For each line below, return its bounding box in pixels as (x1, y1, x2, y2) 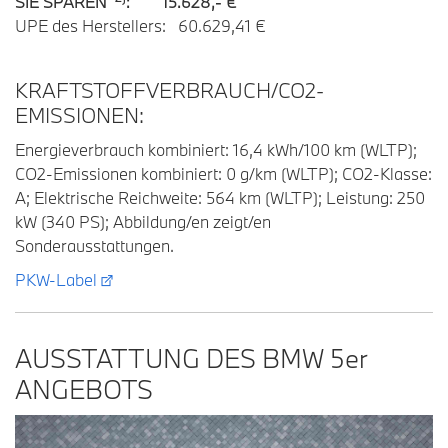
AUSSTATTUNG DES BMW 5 (15, 341, 345, 375)
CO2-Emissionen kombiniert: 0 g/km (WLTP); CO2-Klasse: (15, 163, 432, 184)
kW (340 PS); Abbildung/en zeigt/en (15, 211, 271, 232)
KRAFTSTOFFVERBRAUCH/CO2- (15, 76, 324, 104)
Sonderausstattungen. (15, 235, 174, 256)
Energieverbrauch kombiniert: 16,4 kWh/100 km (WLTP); (15, 139, 417, 160)
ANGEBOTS (15, 372, 153, 406)
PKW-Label (15, 269, 97, 290)
